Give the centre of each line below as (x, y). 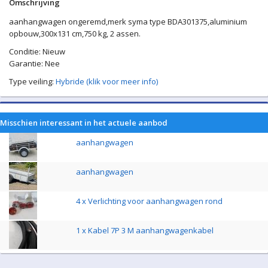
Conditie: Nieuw (37, 51)
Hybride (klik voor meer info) (107, 81)
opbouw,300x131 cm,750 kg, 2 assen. (75, 33)
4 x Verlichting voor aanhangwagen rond (149, 201)
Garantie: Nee (34, 63)
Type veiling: (32, 81)
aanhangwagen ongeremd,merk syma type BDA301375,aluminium (128, 21)
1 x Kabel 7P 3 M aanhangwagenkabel (145, 230)
